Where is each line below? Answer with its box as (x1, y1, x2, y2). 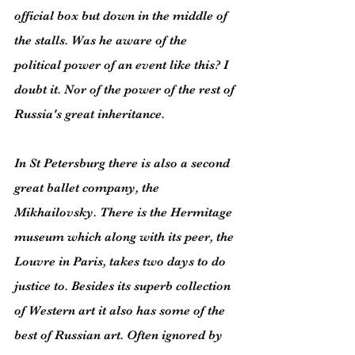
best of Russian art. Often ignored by (14, 328, 226, 342)
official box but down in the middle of (14, 9, 231, 23)
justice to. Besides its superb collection (14, 279, 234, 293)
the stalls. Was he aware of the (14, 33, 190, 48)
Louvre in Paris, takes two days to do (14, 254, 229, 269)
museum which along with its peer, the (14, 230, 237, 244)
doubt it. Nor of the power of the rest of (14, 82, 238, 97)
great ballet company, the (14, 181, 162, 195)
